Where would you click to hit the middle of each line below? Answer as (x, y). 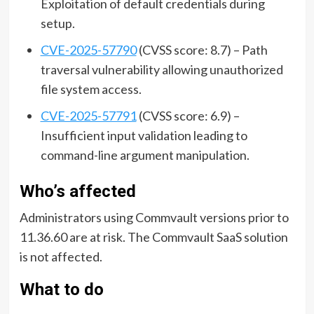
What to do (61, 289)
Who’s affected (77, 191)
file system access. (91, 89)
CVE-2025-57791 (88, 115)
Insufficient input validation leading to (144, 135)
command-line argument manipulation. (145, 155)
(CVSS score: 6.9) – (188, 115)
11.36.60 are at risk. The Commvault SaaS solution (153, 237)
